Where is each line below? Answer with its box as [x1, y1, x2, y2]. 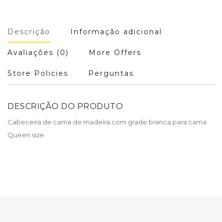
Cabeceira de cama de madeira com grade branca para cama [7, 117, 207, 126]
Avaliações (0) [7, 48, 69, 57]
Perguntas [88, 68, 134, 78]
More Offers [89, 48, 141, 57]
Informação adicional [70, 27, 162, 36]
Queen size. [7, 130, 46, 139]
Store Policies [7, 68, 68, 78]
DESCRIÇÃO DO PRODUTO [7, 101, 123, 111]
